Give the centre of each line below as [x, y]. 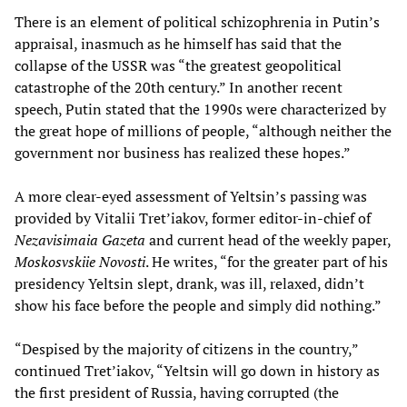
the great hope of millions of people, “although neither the [203, 131]
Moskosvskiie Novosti [80, 262]
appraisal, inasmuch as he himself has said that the [178, 44]
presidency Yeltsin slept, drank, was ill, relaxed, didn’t [189, 284]
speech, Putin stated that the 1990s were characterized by [200, 109]
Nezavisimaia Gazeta [80, 240]
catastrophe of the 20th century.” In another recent [179, 88]
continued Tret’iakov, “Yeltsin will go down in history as [197, 371]
